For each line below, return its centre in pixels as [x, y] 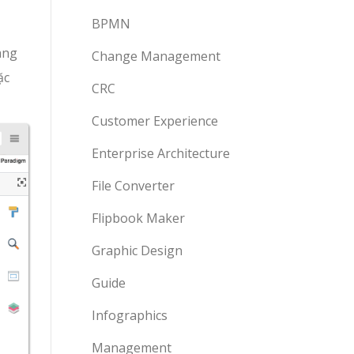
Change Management [156, 56]
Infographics [130, 315]
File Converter [133, 186]
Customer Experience [155, 121]
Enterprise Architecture [161, 153]
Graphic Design [137, 250]
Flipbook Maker [138, 218]
